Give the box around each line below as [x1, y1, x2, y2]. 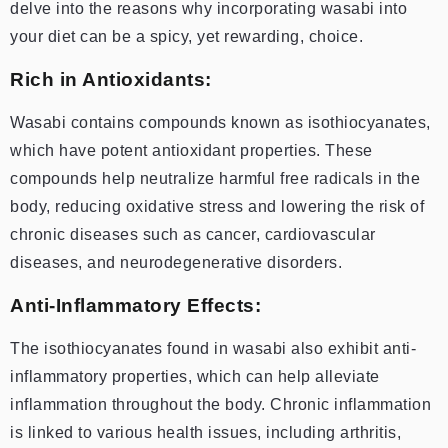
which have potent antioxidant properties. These [10, 141, 373, 159]
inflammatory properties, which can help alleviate [10, 367, 380, 385]
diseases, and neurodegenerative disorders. [10, 253, 342, 271]
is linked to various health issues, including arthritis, [10, 423, 401, 441]
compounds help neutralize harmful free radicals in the [10, 169, 420, 187]
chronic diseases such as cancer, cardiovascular [10, 225, 376, 243]
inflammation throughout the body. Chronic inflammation [10, 395, 431, 413]
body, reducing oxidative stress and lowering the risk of [10, 197, 424, 215]
